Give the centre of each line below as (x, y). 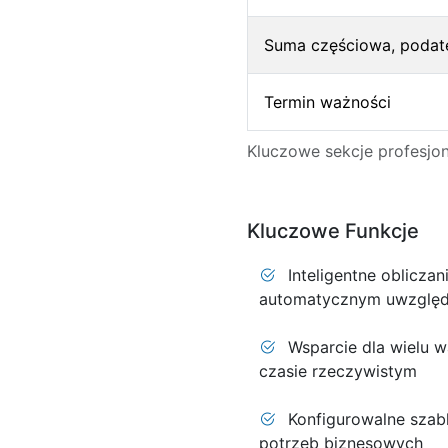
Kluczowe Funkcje (332, 231)
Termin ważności (327, 102)
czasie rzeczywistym (337, 371)
